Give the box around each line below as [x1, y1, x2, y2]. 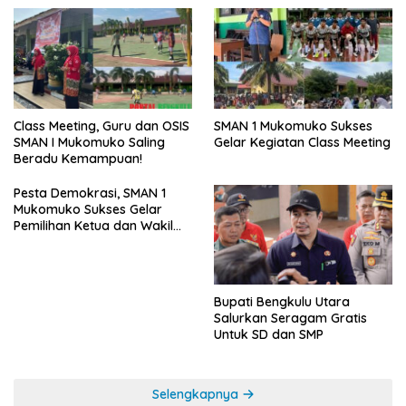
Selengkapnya [151, 386, 242, 403]
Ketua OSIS [14, 234, 80, 251]
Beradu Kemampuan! [14, 150, 142, 168]
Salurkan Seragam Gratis [214, 310, 367, 327]
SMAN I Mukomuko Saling [14, 134, 165, 151]
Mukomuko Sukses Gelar [14, 201, 162, 218]
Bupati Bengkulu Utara [214, 294, 350, 311]
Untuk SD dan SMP [214, 326, 324, 343]
